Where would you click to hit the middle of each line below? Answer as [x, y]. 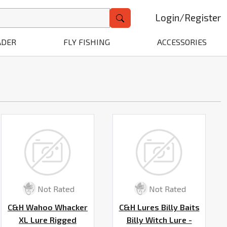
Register [203, 17]
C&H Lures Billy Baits [159, 207]
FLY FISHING [87, 42]
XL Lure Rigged [48, 220]
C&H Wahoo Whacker [48, 207]
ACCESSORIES [182, 42]
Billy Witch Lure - [159, 220]
